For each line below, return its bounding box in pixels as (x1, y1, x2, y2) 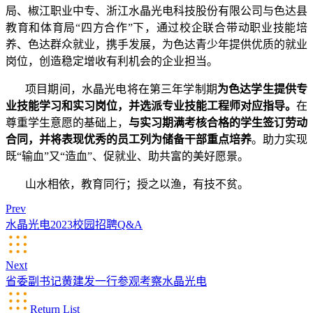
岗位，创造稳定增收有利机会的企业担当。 (6, 54, 218, 67)
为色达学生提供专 (217, 82, 308, 95)
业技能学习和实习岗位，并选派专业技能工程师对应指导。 (6, 99, 296, 112)
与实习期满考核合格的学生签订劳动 (129, 116, 307, 129)
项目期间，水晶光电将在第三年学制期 (25, 82, 217, 95)
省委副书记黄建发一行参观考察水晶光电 (6, 275, 207, 287)
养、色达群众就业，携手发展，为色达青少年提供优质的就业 (6, 38, 307, 50)
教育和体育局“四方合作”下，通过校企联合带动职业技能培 (6, 21, 307, 34)
